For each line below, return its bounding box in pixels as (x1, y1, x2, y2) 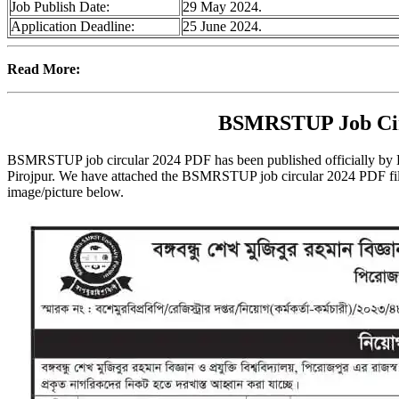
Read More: (7, 61, 80, 77)
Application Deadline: (11, 18, 134, 34)
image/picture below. (7, 184, 124, 200)
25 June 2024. (183, 18, 262, 34)
